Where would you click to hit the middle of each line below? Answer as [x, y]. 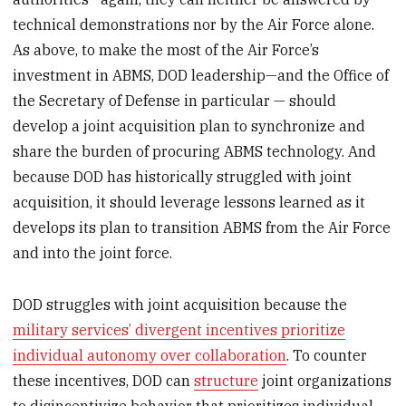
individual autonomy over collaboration [150, 356]
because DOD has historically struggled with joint [183, 177]
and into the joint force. [93, 253]
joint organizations [325, 381]
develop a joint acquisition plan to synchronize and [189, 126]
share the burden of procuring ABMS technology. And [195, 152]
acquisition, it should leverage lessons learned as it [189, 203]
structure [227, 381]
